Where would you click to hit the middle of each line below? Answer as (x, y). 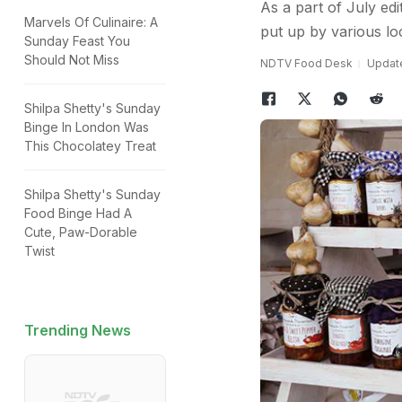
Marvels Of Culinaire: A (91, 22)
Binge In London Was (87, 127)
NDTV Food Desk (306, 63)
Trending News (78, 330)
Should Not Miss (72, 60)
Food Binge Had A (78, 213)
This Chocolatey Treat (90, 146)
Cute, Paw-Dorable (81, 232)
